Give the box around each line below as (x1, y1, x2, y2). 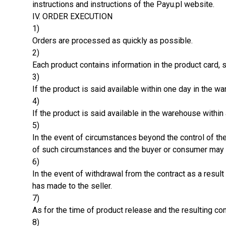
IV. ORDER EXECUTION (32, 11, 112, 21)
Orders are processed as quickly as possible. (32, 35, 193, 45)
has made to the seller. (32, 181, 112, 191)
